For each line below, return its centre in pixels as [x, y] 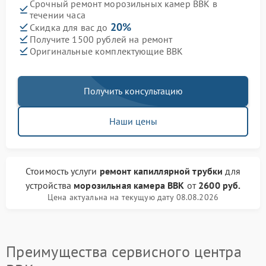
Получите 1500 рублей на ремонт [101, 39]
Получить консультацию [133, 91]
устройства [50, 186]
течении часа [58, 15]
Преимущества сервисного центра [124, 252]
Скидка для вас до [70, 28]
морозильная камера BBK [129, 186]
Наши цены [133, 121]
